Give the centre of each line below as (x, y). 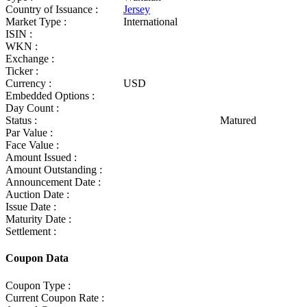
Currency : (28, 84)
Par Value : (29, 133)
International (150, 22)
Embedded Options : (50, 96)
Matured (238, 121)
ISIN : (19, 34)
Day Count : (32, 108)
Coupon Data (37, 258)
